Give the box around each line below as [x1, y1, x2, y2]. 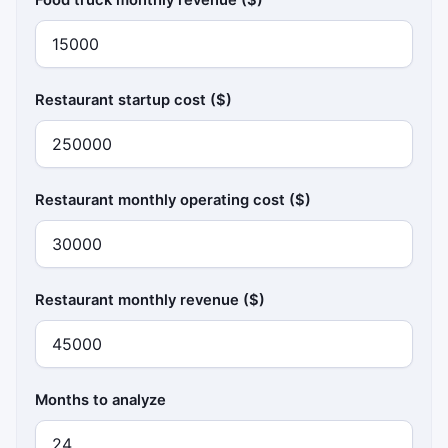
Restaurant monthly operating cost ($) [35, 190, 312, 209]
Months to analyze [35, 390, 167, 409]
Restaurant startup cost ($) [35, 90, 233, 109]
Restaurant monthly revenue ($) [35, 290, 266, 309]
